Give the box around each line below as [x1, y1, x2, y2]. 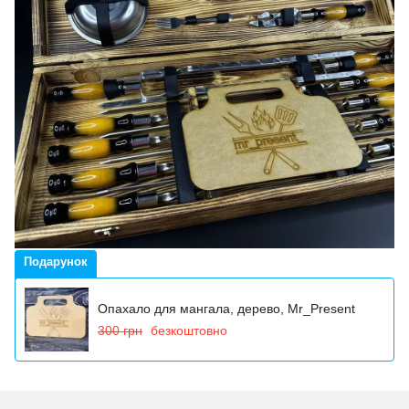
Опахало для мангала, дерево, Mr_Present [98, 301, 355, 317]
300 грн [98, 322, 142, 338]
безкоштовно [151, 322, 227, 338]
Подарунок [24, 255, 88, 268]
